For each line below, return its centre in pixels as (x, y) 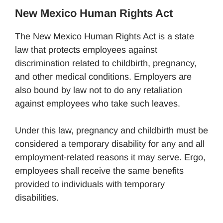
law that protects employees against (86, 50)
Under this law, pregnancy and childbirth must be (111, 130)
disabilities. (37, 197)
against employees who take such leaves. (98, 103)
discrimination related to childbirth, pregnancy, (106, 63)
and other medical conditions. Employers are (103, 76)
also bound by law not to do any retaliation (99, 90)
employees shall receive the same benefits (99, 170)
